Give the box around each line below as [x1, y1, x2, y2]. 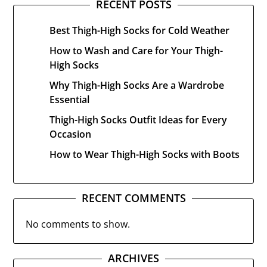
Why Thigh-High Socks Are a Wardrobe [49, 79, 225, 92]
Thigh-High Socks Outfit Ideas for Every [49, 113, 228, 126]
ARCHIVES [108, 251, 159, 265]
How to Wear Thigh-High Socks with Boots [49, 148, 240, 161]
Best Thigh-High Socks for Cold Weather [49, 24, 230, 37]
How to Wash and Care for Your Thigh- [49, 44, 223, 57]
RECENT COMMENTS [81, 191, 186, 205]
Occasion [49, 128, 92, 141]
